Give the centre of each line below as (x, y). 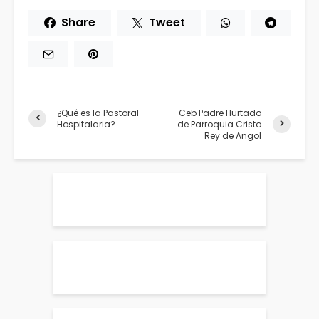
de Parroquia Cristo (220, 124)
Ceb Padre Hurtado (220, 113)
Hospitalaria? (86, 124)
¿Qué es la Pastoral (98, 113)
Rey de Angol (233, 135)
